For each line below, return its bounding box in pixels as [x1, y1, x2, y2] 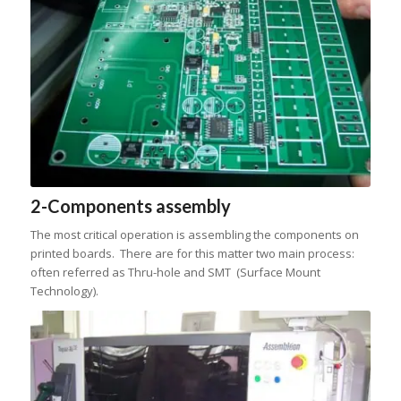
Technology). [30, 282, 98, 299]
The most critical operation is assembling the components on [30, 226, 359, 243]
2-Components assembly [30, 194, 231, 217]
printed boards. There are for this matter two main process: [30, 244, 354, 261]
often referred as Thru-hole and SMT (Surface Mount [30, 263, 320, 280]
